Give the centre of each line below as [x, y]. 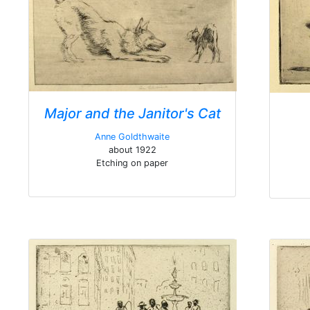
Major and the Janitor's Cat [132, 113]
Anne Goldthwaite [132, 137]
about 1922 [132, 150]
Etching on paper [132, 163]
